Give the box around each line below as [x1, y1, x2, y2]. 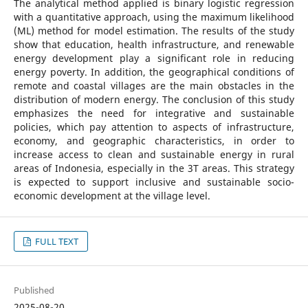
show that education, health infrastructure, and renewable [13, 37, 295, 51]
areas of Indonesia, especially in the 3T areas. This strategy [13, 161, 295, 175]
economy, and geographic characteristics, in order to [13, 133, 295, 147]
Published [13, 284, 54, 297]
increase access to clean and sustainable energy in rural [13, 147, 295, 161]
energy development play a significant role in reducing [13, 51, 295, 65]
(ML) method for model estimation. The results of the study [13, 23, 295, 37]
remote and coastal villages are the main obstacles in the [13, 78, 295, 92]
